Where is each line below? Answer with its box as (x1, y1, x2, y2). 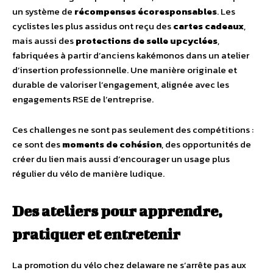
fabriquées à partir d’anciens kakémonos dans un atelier (12, 48, 249, 62)
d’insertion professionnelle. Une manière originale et (12, 63, 237, 77)
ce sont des (12, 137, 62, 151)
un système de (12, 4, 74, 18)
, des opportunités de (161, 137, 251, 151)
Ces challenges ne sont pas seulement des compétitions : (12, 122, 253, 136)
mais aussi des (12, 34, 76, 48)
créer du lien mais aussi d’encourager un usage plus (12, 152, 230, 166)
